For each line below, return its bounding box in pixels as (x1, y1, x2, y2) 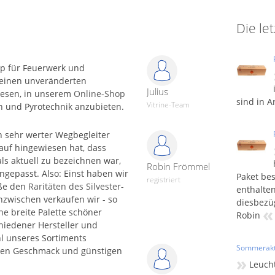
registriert (147, 174, 180, 185)
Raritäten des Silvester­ (28, 180, 124, 192)
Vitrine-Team (147, 99, 190, 110)
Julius (147, 85, 168, 98)
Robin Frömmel (147, 160, 210, 172)
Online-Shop (74, 88, 125, 99)
